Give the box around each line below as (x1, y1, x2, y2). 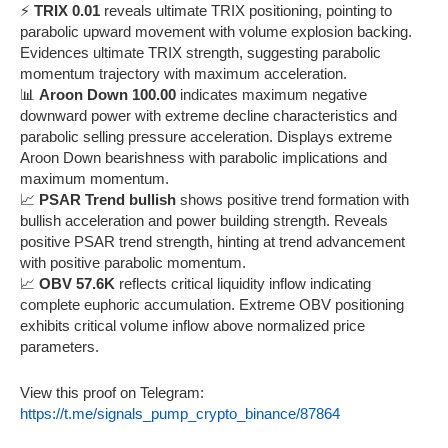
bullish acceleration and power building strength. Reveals (20, 211, 388, 229)
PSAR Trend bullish (39, 190, 176, 208)
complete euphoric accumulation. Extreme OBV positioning (20, 295, 404, 313)
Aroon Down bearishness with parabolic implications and (20, 148, 387, 166)
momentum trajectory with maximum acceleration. (20, 64, 347, 82)
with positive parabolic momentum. (20, 253, 246, 271)
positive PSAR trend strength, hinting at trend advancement (20, 232, 405, 250)
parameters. (20, 337, 99, 355)
